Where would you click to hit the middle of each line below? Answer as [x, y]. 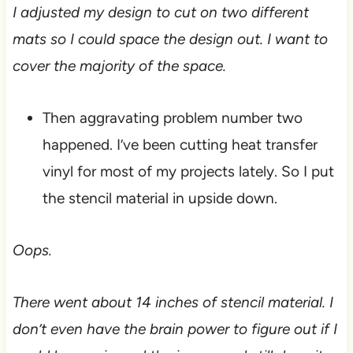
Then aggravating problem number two [172, 118]
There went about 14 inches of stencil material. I [173, 303]
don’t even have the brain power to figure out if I [175, 329]
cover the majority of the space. [119, 66]
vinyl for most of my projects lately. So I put [188, 172]
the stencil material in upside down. [160, 199]
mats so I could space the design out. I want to [170, 39]
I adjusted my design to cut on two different [160, 13]
